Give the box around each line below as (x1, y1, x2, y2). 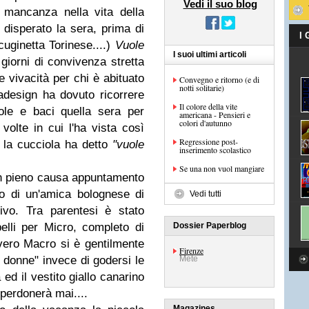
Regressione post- (179, 136, 238, 147)
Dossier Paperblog (173, 221, 246, 230)
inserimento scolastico (179, 144, 251, 155)
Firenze (179, 245, 203, 256)
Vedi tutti (190, 189, 221, 199)
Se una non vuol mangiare (179, 163, 264, 174)
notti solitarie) (179, 82, 224, 93)
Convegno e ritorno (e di (179, 74, 259, 85)
